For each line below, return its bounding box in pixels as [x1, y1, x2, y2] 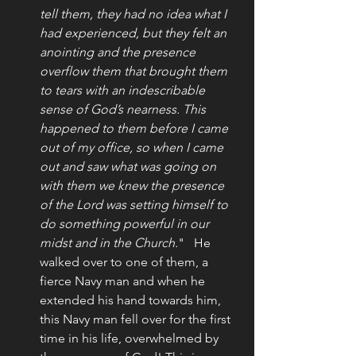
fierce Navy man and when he [40, 273, 208, 288]
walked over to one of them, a [40, 253, 211, 269]
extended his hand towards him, [40, 292, 224, 308]
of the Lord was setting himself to [40, 196, 231, 212]
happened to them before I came [40, 120, 231, 136]
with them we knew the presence [40, 177, 227, 193]
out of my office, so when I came [40, 139, 226, 155]
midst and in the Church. [40, 234, 178, 250]
